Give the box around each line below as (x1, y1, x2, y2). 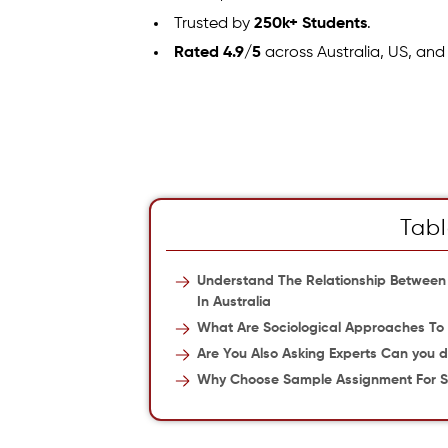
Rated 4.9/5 (174, 44, 262, 61)
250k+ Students (254, 15, 368, 32)
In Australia (197, 295, 272, 309)
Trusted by (174, 15, 255, 32)
